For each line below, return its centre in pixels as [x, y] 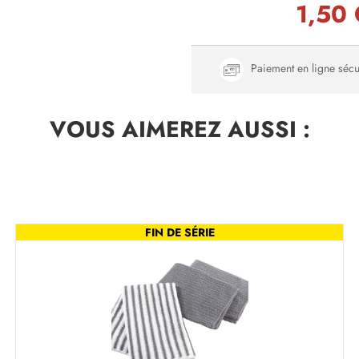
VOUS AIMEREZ [135, 130]
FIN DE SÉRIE [179, 233]
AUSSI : [265, 130]
